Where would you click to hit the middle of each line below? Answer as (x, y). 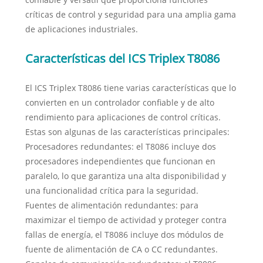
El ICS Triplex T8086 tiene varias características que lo (130, 88)
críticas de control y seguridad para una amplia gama (130, 15)
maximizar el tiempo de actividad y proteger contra (126, 220)
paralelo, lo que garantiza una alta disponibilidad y (125, 176)
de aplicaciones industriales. (81, 29)
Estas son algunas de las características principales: (127, 132)
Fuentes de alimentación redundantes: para (112, 205)
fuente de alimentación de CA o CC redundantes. (121, 249)
